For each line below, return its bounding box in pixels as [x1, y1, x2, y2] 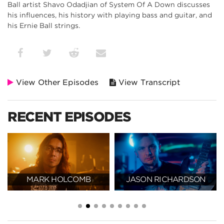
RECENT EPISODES [7, 108, 131, 124]
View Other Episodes [13, 77, 98, 87]
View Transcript [116, 77, 180, 87]
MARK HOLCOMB [26, 174, 90, 184]
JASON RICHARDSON [125, 174, 205, 184]
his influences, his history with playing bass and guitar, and [7, 10, 212, 19]
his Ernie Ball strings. [7, 21, 80, 29]
